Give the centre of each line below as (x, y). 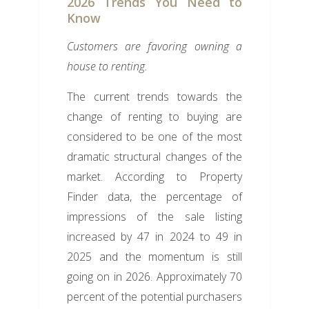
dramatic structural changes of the (154, 157)
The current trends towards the (154, 97)
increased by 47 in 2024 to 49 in (154, 237)
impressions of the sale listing (154, 217)
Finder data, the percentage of (154, 197)
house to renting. (107, 67)
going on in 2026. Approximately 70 (154, 277)
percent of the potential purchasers (154, 297)
